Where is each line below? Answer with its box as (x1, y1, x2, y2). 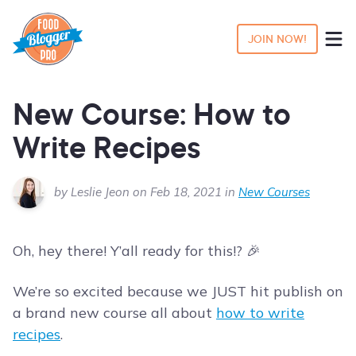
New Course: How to (13, 93, 291, 135)
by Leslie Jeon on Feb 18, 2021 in (54, 184, 238, 200)
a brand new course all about (13, 304, 216, 323)
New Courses (238, 184, 310, 200)
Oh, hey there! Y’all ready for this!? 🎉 (13, 242, 261, 261)
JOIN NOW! (248, 31, 307, 47)
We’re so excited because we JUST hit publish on (13, 282, 343, 301)
